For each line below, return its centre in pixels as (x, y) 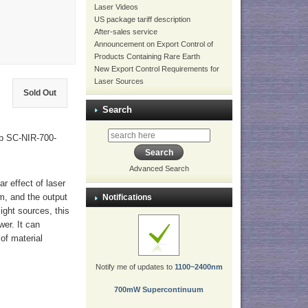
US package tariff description (142, 19)
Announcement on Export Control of (153, 44)
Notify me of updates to (135, 267)
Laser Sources (119, 81)
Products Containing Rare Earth (147, 56)
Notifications (127, 198)
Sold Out (40, 93)
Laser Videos (116, 7)
